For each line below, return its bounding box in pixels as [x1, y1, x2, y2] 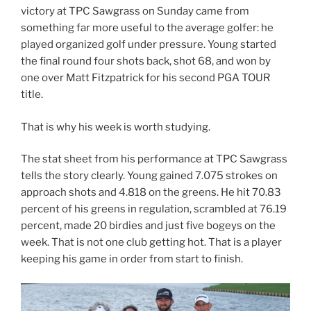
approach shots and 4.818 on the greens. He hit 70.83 [21, 186, 281, 199]
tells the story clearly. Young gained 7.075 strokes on [21, 169, 278, 183]
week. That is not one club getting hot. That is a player [21, 236, 282, 249]
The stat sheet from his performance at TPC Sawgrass [21, 153, 287, 166]
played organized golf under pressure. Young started [21, 38, 276, 51]
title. [21, 88, 43, 101]
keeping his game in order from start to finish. [21, 253, 243, 266]
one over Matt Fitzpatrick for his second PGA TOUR [21, 72, 270, 85]
